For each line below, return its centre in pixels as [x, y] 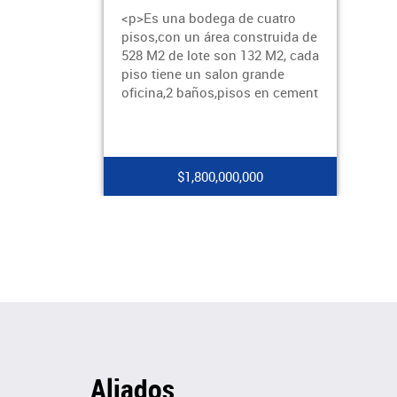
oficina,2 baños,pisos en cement [220, 92]
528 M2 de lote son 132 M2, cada [220, 55]
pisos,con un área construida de [219, 36]
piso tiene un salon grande [203, 74]
